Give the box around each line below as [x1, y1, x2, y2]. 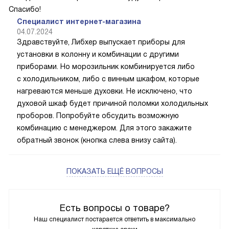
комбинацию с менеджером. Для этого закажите [17, 123, 192, 132]
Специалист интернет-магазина [17, 17, 141, 26]
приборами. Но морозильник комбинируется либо [17, 62, 195, 71]
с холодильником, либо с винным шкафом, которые [17, 74, 199, 83]
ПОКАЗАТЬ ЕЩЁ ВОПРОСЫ [66, 167, 163, 175]
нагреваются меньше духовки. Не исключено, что [17, 86, 192, 95]
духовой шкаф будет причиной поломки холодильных [17, 99, 208, 107]
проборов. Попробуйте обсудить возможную [17, 111, 179, 120]
